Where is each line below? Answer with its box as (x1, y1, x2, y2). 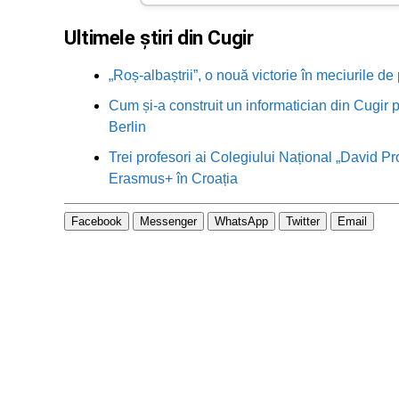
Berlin (109, 118, 146, 134)
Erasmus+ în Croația (109, 170, 238, 186)
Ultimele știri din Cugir (64, 25, 254, 49)
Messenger (140, 215, 197, 228)
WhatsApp (215, 215, 268, 228)
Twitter (286, 215, 320, 228)
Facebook (71, 215, 122, 228)
